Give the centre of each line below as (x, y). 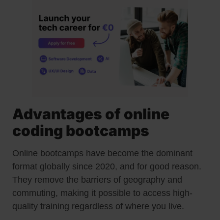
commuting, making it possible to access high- (102, 193)
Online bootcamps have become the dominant (102, 153)
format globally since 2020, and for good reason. (107, 166)
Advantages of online (91, 114)
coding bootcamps (81, 130)
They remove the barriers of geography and (97, 179)
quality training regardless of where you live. (98, 206)
